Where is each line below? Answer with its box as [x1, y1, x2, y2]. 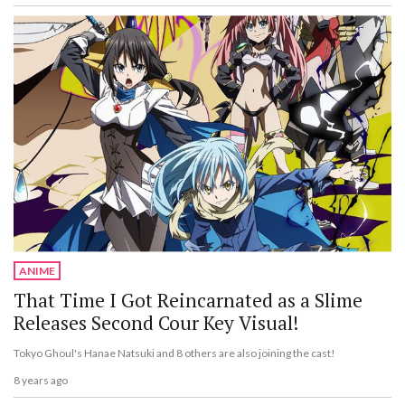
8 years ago [14, 373, 68, 388]
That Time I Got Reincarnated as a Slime [14, 287, 363, 313]
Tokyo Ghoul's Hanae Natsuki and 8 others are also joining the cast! [14, 345, 335, 360]
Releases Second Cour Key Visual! [14, 309, 298, 335]
